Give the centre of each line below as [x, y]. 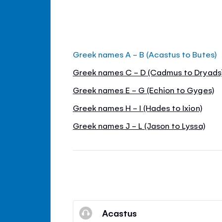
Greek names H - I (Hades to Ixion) [138, 107]
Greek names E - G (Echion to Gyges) [143, 89]
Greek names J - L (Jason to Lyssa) [139, 125]
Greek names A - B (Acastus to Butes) [145, 54]
